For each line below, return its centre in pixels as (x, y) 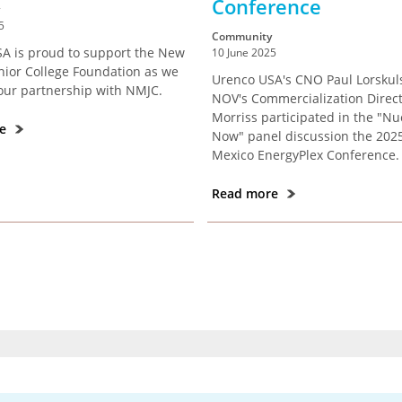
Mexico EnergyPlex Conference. (306, 155)
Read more (247, 193)
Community (242, 36)
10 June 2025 (245, 52)
